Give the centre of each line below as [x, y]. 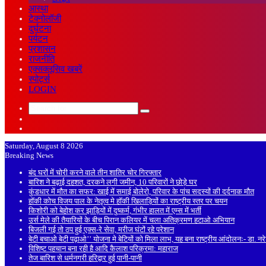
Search [156, 115]
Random [42, 128]
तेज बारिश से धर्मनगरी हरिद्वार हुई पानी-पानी [85, 258]
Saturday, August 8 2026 [44, 146]
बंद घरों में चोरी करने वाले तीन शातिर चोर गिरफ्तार [95, 172]
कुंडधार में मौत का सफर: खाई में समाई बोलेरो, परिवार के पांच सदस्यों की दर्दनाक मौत [141, 191]
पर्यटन [38, 39]
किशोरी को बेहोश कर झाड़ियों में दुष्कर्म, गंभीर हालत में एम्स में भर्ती [115, 210]
